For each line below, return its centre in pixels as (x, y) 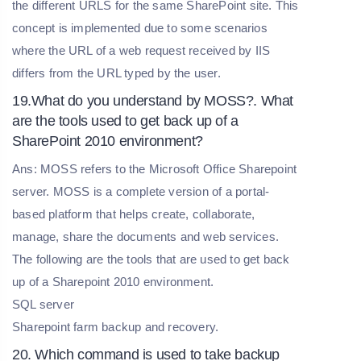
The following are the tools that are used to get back (151, 259)
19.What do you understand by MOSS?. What (153, 100)
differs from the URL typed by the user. (116, 73)
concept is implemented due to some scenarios (140, 27)
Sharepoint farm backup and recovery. (116, 326)
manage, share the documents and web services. (146, 236)
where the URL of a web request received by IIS (141, 50)
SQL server (43, 304)
